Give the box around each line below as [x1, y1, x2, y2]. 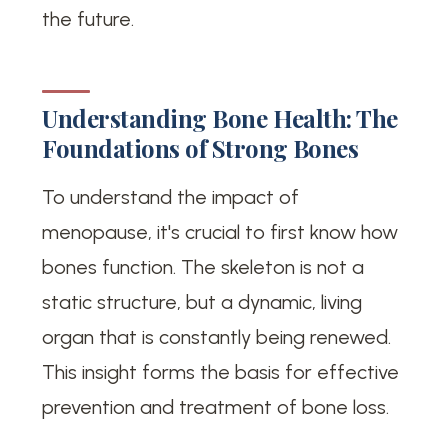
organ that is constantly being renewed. [42, 324, 392, 349]
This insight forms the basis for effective [42, 359, 400, 384]
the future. [42, 6, 135, 31]
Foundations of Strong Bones [42, 131, 359, 164]
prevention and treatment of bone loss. [42, 394, 390, 419]
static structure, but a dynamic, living [42, 289, 363, 314]
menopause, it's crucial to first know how [42, 219, 399, 244]
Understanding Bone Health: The [42, 101, 398, 134]
